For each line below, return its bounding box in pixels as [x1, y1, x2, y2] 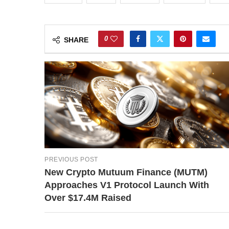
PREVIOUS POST [44, 155, 98, 163]
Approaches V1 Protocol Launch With [44, 179, 209, 190]
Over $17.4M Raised [44, 192, 131, 203]
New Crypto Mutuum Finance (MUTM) [44, 167, 208, 177]
